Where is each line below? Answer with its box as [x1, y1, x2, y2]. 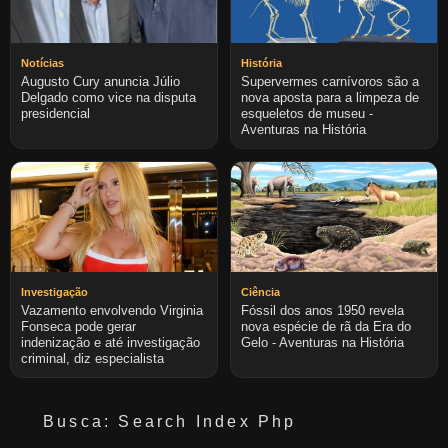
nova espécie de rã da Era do [241, 319, 411, 334]
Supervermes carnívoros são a [241, 74, 419, 89]
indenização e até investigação [21, 335, 200, 350]
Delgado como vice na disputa [21, 90, 196, 105]
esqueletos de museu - [241, 106, 373, 121]
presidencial [21, 106, 90, 121]
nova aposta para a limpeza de [241, 90, 419, 105]
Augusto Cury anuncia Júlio [21, 74, 180, 89]
